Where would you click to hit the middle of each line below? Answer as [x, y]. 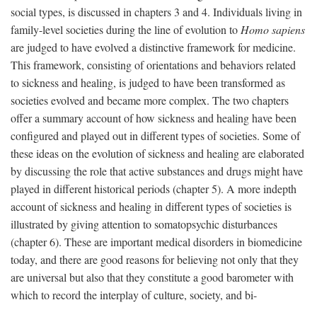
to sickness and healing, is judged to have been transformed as [148, 82]
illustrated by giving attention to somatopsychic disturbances [144, 224]
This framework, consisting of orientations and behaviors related [153, 65]
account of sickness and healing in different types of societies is [151, 206]
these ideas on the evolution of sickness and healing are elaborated [157, 153]
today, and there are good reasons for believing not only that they [155, 259]
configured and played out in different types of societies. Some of [155, 136]
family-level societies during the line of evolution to [126, 29]
